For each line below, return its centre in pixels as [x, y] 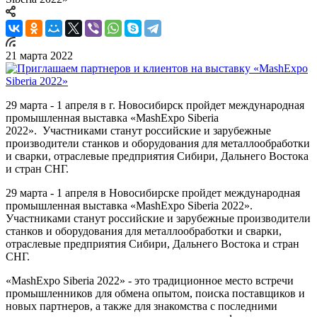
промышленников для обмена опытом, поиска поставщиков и [155, 293]
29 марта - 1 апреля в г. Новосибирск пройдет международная [155, 105]
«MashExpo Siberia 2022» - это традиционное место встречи [150, 280]
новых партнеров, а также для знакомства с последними [142, 306]
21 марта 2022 [39, 55]
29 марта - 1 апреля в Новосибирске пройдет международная [153, 192]
